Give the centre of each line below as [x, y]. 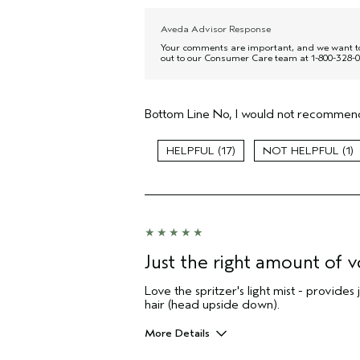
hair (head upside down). [212, 305]
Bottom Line [177, 114]
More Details [177, 333]
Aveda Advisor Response [216, 29]
